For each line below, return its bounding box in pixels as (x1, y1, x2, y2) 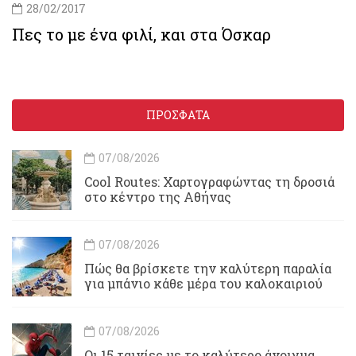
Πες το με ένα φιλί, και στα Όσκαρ (12, 23, 271, 44)
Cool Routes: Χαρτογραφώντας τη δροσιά (84, 172, 335, 190)
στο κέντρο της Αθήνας (84, 188, 231, 205)
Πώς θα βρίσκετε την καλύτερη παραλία (84, 259, 331, 277)
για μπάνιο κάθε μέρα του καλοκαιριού (84, 274, 323, 292)
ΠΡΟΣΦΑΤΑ (146, 106, 210, 122)
